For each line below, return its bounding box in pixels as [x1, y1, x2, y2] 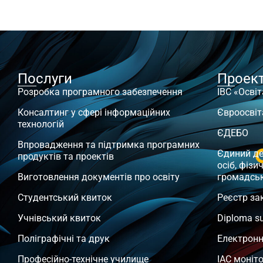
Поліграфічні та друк [18, 232, 110, 244]
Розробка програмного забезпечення [18, 86, 183, 97]
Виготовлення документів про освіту [18, 171, 180, 183]
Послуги [18, 70, 72, 87]
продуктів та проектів [18, 150, 114, 162]
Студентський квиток [18, 191, 112, 203]
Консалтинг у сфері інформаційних [18, 106, 170, 118]
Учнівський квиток [18, 212, 101, 224]
